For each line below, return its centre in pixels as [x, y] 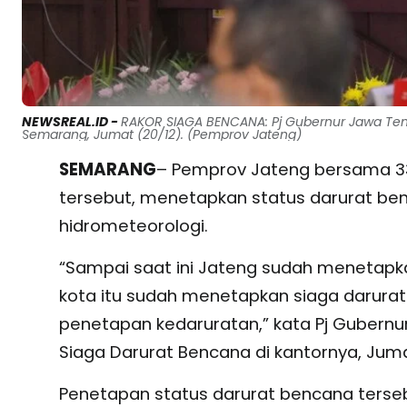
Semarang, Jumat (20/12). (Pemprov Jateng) [162, 135]
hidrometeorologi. [133, 226]
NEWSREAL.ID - [71, 122]
